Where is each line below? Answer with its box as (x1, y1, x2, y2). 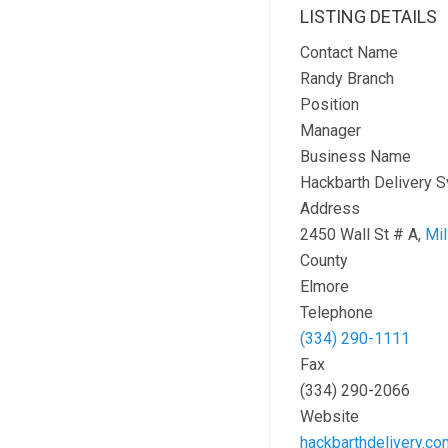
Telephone (299, 303, 373, 322)
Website (299, 407, 359, 426)
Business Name (299, 147, 411, 166)
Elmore (299, 277, 349, 296)
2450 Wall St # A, (299, 225, 425, 244)
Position (299, 95, 359, 114)
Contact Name (299, 43, 398, 62)
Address (299, 199, 360, 218)
